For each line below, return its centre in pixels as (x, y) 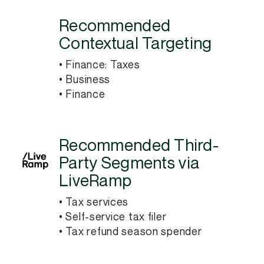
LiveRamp (95, 181)
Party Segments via (129, 164)
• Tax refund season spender (131, 232)
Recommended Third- (139, 146)
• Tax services (94, 202)
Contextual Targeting (136, 44)
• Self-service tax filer (113, 217)
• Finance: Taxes (100, 65)
